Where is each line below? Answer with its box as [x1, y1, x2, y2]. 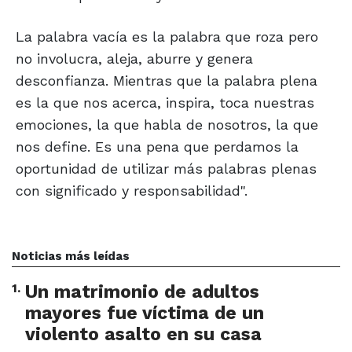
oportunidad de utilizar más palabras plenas [16, 160, 317, 178]
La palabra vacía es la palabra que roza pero [16, 28, 318, 46]
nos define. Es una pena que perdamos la [16, 138, 299, 156]
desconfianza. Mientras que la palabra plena [16, 72, 317, 90]
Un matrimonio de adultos [25, 281, 259, 303]
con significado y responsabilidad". [16, 182, 247, 200]
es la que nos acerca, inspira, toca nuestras [16, 94, 314, 112]
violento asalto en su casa [25, 324, 262, 346]
